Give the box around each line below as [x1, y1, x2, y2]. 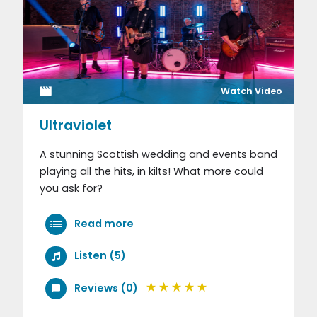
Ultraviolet [40, 115, 112, 135]
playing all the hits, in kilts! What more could [40, 163, 263, 178]
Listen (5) [74, 248, 126, 263]
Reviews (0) [74, 280, 138, 295]
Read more [71, 216, 134, 231]
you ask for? [40, 180, 103, 195]
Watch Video [220, 84, 282, 97]
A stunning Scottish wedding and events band [40, 146, 277, 161]
